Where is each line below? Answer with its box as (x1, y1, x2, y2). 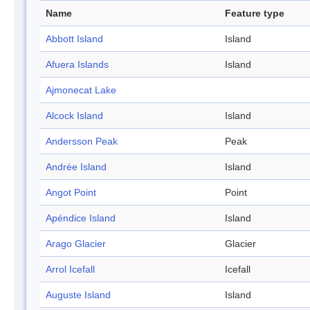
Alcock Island (46, 110, 103, 122)
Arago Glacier (46, 238, 106, 250)
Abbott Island (46, 33, 103, 45)
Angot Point (46, 187, 96, 199)
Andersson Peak (46, 136, 118, 147)
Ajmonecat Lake (46, 84, 116, 96)
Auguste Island (46, 289, 111, 301)
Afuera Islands (46, 59, 109, 71)
